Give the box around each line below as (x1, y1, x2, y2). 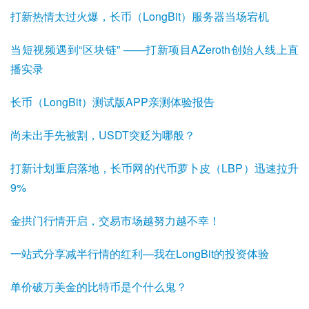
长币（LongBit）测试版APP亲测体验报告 (10, 93, 215, 110)
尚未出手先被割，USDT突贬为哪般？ (10, 126, 195, 143)
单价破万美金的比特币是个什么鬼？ (10, 278, 187, 295)
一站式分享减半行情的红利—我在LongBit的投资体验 (10, 245, 269, 261)
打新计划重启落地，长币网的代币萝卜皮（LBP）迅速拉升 (10, 159, 299, 176)
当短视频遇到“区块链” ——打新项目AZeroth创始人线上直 (10, 41, 299, 57)
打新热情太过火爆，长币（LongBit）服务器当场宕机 (10, 8, 269, 24)
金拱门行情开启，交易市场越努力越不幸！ (10, 212, 220, 228)
